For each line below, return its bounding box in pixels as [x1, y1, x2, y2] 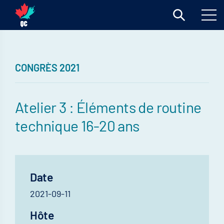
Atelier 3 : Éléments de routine [15, 98, 201, 116]
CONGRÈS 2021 [15, 61, 79, 73]
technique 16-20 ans [15, 116, 139, 134]
